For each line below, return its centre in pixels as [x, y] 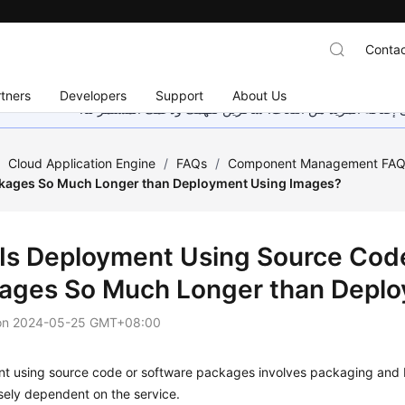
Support [180, 95]
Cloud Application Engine [82, 163]
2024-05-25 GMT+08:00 [87, 322]
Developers [94, 95]
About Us [260, 95]
